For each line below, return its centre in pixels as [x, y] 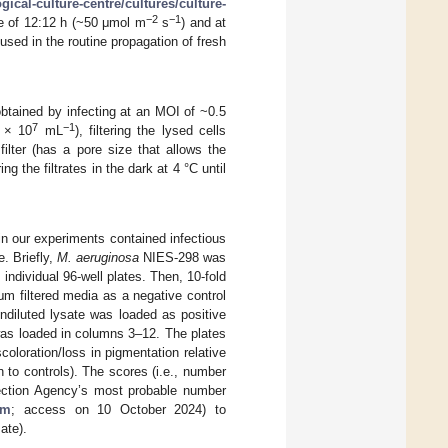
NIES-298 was [182, 257]
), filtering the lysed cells [150, 130]
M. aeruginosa [97, 257]
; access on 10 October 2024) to [118, 409]
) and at [203, 22]
